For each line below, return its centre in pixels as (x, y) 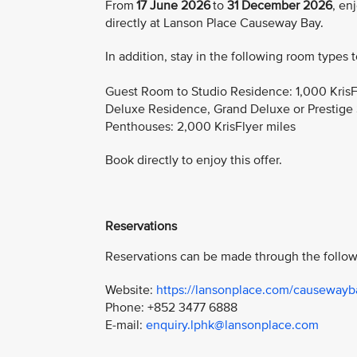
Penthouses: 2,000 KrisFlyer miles (200, 127)
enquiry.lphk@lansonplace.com (232, 325)
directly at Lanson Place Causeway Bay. (214, 24)
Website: (131, 290)
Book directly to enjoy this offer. (194, 161)
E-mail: (126, 325)
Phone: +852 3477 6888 (171, 307)
